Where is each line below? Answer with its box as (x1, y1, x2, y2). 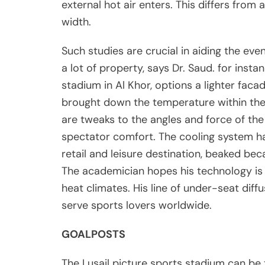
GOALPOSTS (62, 227, 125, 242)
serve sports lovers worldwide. (62, 198, 212, 213)
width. (62, 15, 91, 30)
